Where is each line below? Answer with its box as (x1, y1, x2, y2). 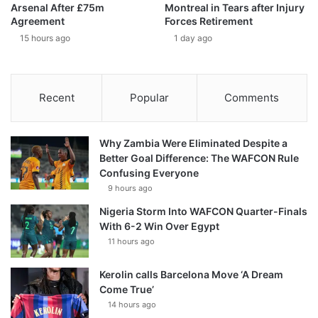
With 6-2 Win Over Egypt (99, 220, 219, 233)
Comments (224, 91, 280, 105)
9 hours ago (108, 183, 153, 194)
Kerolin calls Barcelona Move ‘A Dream (99, 268, 283, 281)
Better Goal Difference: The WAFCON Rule (99, 152, 299, 165)
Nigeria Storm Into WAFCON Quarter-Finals (99, 205, 307, 218)
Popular (129, 91, 169, 105)
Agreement (11, 15, 65, 28)
